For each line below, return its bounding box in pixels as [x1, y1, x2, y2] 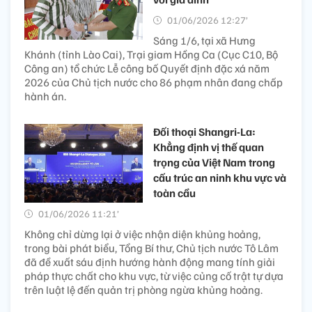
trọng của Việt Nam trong [153, 155, 275, 169]
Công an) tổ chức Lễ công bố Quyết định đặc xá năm [24, 61, 270, 75]
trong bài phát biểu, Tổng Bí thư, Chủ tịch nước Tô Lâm [24, 240, 279, 255]
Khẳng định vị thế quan [153, 139, 264, 154]
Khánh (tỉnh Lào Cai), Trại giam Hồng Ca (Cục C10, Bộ [24, 47, 278, 61]
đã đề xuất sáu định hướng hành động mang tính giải [24, 254, 275, 269]
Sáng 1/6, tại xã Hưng [153, 33, 256, 47]
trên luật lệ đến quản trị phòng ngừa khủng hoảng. [24, 282, 263, 297]
